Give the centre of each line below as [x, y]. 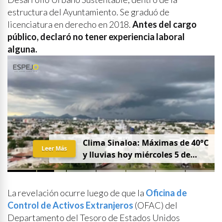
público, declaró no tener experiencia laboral [96, 37]
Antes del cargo [165, 24]
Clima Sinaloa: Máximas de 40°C [145, 143]
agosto [96, 167]
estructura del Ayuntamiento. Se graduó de [88, 12]
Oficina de [166, 193]
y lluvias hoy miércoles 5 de [136, 155]
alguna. [22, 49]
